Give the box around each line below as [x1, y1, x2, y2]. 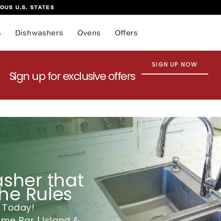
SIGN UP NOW [152, 60, 198, 69]
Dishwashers [15, 29, 64, 37]
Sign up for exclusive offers [9, 69, 135, 84]
